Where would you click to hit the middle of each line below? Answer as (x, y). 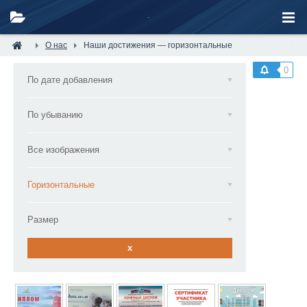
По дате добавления (70, 80)
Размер (43, 220)
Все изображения (63, 150)
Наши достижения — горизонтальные (158, 45)
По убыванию (55, 115)
